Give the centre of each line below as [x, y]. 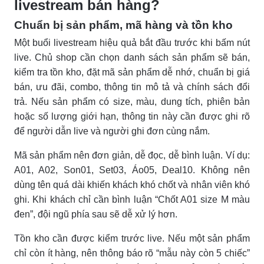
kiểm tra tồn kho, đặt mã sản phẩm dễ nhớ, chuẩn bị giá [132, 72]
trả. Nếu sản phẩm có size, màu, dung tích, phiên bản [132, 101]
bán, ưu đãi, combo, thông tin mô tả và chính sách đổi [132, 87]
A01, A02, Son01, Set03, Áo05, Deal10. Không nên [132, 170]
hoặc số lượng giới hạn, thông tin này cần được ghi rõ [132, 116]
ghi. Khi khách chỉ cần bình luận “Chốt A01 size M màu [132, 199]
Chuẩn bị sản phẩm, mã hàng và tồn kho [123, 25]
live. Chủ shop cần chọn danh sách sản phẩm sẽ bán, [132, 57]
